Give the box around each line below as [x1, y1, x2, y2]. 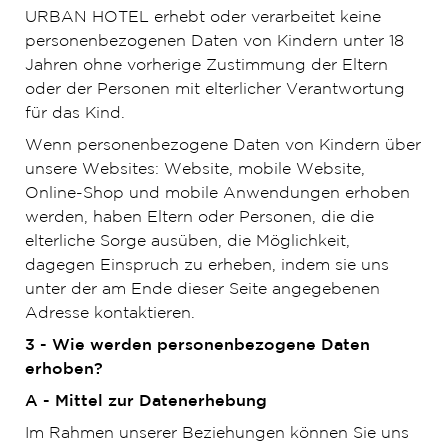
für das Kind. [24, 106, 125, 121]
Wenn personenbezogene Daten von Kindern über [24, 138, 421, 153]
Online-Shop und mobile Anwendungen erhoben [24, 186, 410, 201]
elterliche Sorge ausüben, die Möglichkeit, [24, 234, 350, 249]
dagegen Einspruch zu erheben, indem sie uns [24, 258, 389, 273]
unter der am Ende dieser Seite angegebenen [24, 282, 380, 297]
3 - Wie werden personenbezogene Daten [24, 338, 370, 353]
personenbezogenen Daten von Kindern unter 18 [24, 34, 404, 49]
